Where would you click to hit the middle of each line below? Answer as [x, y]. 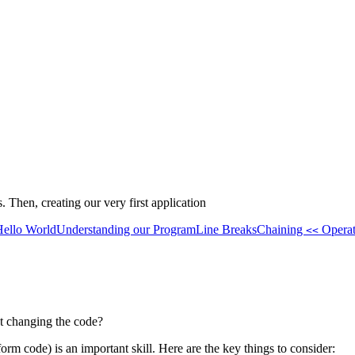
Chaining [281, 230]
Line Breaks [226, 230]
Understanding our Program [126, 230]
